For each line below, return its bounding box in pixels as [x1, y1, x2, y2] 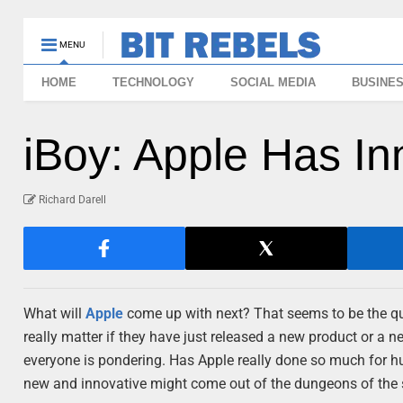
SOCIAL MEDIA [230, 76, 317, 89]
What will [23, 305, 86, 322]
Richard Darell [39, 193, 107, 206]
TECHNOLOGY [112, 76, 195, 89]
